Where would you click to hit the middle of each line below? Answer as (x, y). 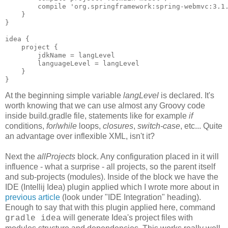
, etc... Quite (201, 126)
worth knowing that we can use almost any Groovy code (105, 105)
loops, (90, 126)
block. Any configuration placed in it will (147, 156)
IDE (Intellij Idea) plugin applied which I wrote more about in (112, 187)
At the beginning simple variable (64, 95)
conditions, (26, 126)
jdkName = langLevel (60, 55)
